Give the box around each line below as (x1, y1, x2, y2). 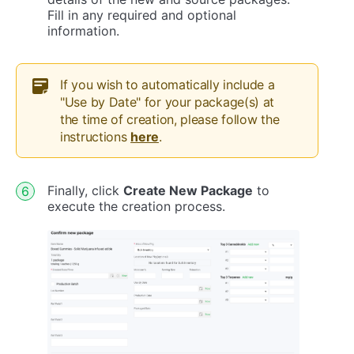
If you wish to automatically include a (60, 77, 275, 93)
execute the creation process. (47, 198, 225, 215)
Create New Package (123, 183, 253, 199)
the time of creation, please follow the (60, 111, 280, 128)
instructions (60, 129, 131, 145)
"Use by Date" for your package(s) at (60, 94, 275, 111)
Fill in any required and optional (47, 7, 236, 24)
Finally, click (47, 183, 123, 199)
